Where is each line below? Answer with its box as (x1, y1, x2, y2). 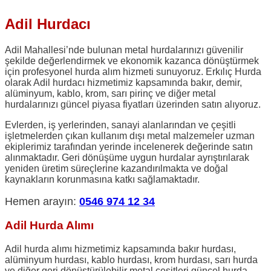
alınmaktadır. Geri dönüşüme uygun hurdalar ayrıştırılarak (5, 152, 249, 163)
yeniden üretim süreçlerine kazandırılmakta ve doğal (5, 163, 228, 174)
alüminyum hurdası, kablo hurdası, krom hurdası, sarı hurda (5, 254, 258, 265)
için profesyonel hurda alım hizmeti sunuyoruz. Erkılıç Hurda (5, 66, 261, 77)
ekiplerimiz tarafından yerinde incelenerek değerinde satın (5, 141, 253, 152)
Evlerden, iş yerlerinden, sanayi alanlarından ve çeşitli (5, 119, 236, 130)
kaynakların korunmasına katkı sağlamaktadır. (5, 174, 200, 184)
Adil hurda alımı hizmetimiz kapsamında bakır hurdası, (5, 243, 236, 254)
